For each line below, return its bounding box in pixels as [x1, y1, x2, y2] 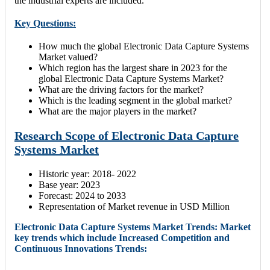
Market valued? [39, 52, 98, 63]
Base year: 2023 [39, 180, 100, 190]
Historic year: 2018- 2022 [39, 169, 136, 180]
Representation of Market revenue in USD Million [39, 201, 230, 212]
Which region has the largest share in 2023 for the [39, 63, 227, 74]
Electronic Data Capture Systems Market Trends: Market [14, 222, 251, 233]
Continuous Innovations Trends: [14, 243, 147, 254]
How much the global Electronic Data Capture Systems [39, 41, 249, 52]
